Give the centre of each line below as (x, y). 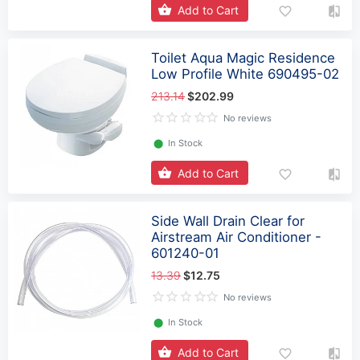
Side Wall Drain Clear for (228, 221)
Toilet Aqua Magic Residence (243, 57)
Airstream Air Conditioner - (237, 237)
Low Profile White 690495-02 (245, 74)
